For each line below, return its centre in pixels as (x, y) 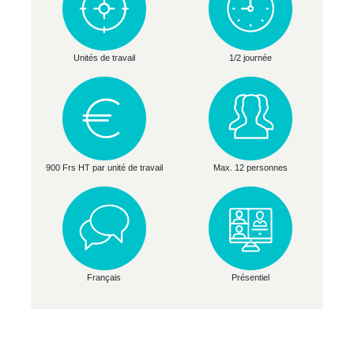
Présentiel (250, 277)
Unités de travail (104, 57)
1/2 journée (250, 57)
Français (104, 277)
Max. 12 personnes (250, 167)
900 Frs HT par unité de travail (104, 167)
